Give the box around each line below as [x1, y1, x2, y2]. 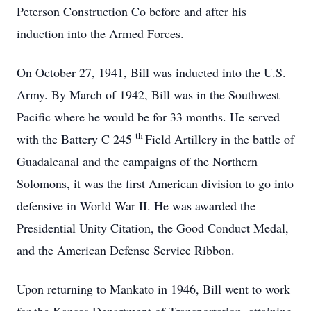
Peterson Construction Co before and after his [17, 3, 246, 19]
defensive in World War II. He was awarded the [17, 197, 255, 214]
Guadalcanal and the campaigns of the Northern [17, 153, 258, 169]
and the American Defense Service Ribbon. [17, 242, 235, 258]
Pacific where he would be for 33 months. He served [17, 108, 280, 125]
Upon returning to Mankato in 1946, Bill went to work [17, 280, 290, 297]
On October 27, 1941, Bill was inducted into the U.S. [17, 64, 286, 81]
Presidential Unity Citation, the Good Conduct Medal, [17, 219, 289, 236]
